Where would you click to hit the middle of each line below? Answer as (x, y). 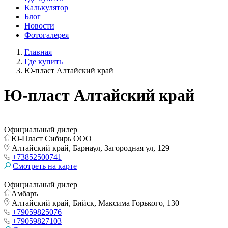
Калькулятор (46, 7)
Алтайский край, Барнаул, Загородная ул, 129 (90, 148)
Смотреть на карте (45, 166)
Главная (38, 52)
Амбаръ (25, 193)
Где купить (44, 61)
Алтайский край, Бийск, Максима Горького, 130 (94, 203)
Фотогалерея (47, 35)
